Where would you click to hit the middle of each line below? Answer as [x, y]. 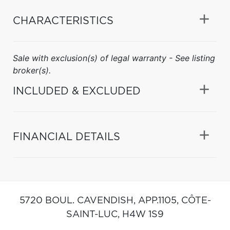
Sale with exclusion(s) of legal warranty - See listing [114, 58]
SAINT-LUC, [94, 214]
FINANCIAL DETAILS [66, 137]
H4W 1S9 [143, 214]
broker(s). [32, 70]
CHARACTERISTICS [63, 21]
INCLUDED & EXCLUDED [77, 91]
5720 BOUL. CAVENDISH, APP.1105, [100, 200]
